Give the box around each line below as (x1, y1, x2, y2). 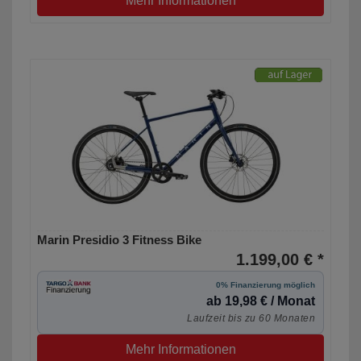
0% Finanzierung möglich (216, 280, 315, 290)
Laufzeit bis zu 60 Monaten (187, 313, 315, 325)
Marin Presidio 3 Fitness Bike (37, 233, 201, 247)
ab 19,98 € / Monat (206, 294, 315, 309)
